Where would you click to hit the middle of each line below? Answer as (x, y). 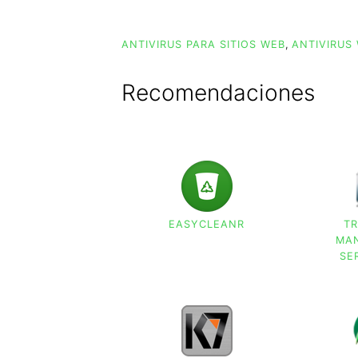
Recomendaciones (218, 93)
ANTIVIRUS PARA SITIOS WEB (203, 45)
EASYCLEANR (207, 225)
